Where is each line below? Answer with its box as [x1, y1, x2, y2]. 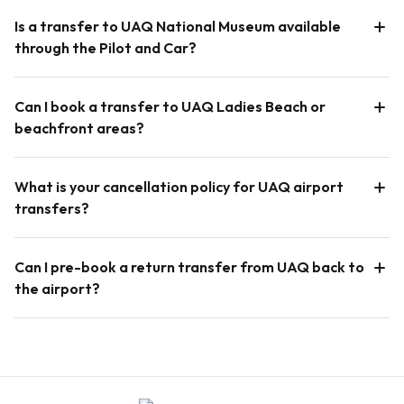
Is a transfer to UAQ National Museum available [14, 16, 341, 35]
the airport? [14, 279, 100, 298]
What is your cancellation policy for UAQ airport [14, 177, 344, 196]
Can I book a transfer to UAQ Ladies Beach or [14, 96, 326, 115]
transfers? [14, 198, 89, 217]
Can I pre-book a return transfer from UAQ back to [14, 257, 364, 276]
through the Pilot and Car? [14, 38, 197, 57]
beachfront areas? [14, 118, 144, 137]
